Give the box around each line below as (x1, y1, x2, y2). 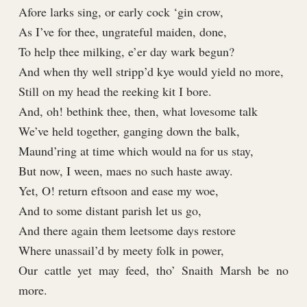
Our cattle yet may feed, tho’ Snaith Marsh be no (18, 262, 289, 279)
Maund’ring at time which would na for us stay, (18, 143, 254, 160)
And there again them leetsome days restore (18, 222, 236, 239)
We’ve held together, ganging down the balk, (18, 123, 240, 140)
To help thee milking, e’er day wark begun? (18, 43, 234, 60)
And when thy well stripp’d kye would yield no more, (18, 63, 284, 80)
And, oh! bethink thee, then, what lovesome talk (18, 103, 258, 120)
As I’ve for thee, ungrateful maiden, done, (18, 23, 227, 40)
